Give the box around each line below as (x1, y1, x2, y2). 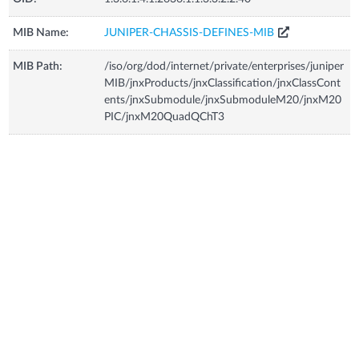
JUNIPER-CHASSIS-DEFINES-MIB (104, 27, 275, 38)
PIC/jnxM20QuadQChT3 (104, 111, 225, 123)
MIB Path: (13, 61, 63, 72)
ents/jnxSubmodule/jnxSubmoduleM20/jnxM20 (104, 95, 342, 106)
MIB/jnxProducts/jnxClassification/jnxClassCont (104, 78, 341, 89)
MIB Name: (13, 27, 70, 38)
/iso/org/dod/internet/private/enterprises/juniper (104, 61, 345, 72)
